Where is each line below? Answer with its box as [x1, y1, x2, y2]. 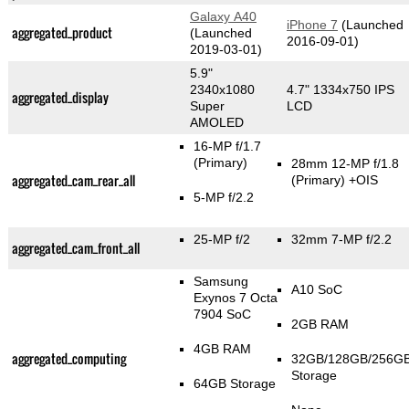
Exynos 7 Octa [193, 290, 278, 306]
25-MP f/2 [193, 232, 250, 247]
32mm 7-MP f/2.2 [291, 232, 393, 247]
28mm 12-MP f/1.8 [291, 156, 400, 172]
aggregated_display [11, 88, 109, 108]
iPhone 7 [286, 17, 338, 33]
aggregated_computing [11, 349, 126, 369]
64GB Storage [193, 376, 276, 392]
